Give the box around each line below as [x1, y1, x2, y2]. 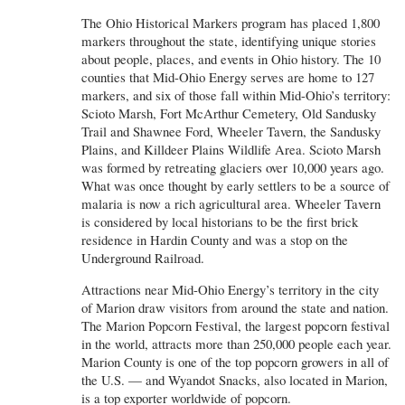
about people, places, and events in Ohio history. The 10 [81, 49, 381, 68]
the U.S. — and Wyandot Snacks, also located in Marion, [81, 370, 388, 389]
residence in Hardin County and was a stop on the [81, 230, 348, 249]
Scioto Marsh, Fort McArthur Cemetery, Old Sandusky [81, 103, 376, 122]
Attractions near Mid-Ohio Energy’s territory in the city [81, 279, 379, 298]
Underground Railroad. [81, 248, 204, 267]
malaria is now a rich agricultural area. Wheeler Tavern [81, 193, 381, 212]
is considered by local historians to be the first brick [81, 212, 358, 231]
